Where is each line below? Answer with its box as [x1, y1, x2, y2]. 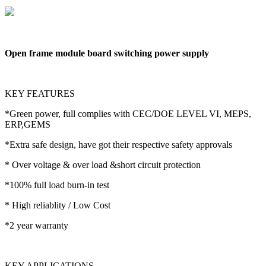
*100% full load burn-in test [5, 179, 109, 190]
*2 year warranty [5, 220, 68, 230]
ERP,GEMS [5, 119, 50, 129]
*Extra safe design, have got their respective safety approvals [5, 139, 232, 150]
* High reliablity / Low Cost [5, 199, 110, 210]
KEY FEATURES [5, 88, 75, 99]
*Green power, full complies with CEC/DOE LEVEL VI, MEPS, [5, 108, 251, 119]
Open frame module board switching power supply [5, 47, 209, 58]
